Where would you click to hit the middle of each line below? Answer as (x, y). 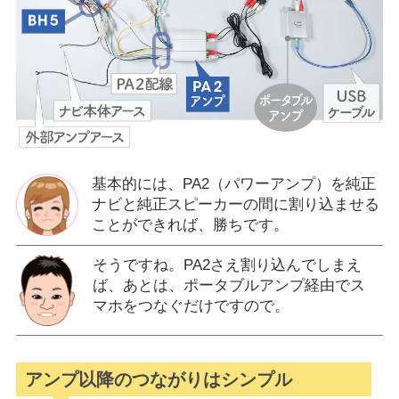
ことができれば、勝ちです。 (190, 224)
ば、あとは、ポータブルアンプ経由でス (228, 285)
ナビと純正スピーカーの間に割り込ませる (235, 204)
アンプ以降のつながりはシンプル (158, 379)
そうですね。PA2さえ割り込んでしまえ (227, 265)
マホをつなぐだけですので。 (191, 305)
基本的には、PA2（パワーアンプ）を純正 (233, 183)
